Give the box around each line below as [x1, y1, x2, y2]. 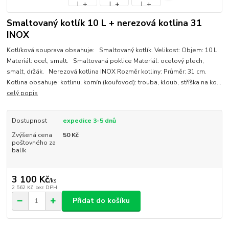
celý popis [7, 89, 38, 98]
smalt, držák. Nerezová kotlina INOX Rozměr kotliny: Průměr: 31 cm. [7, 67, 210, 76]
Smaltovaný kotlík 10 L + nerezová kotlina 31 [7, 16, 202, 29]
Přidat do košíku [73, 196, 130, 206]
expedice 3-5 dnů [62, 117, 116, 125]
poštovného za [11, 139, 56, 147]
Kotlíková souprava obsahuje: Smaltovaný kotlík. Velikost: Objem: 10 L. [7, 46, 219, 55]
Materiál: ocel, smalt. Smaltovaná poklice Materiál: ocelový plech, [7, 57, 204, 65]
